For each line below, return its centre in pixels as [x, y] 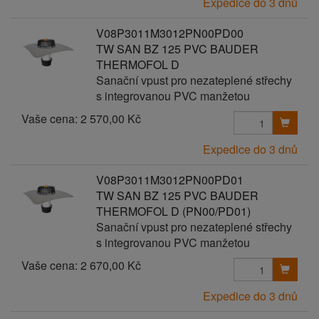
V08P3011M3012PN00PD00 [169, 33]
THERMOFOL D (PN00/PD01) [173, 211]
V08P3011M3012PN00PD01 [169, 180]
